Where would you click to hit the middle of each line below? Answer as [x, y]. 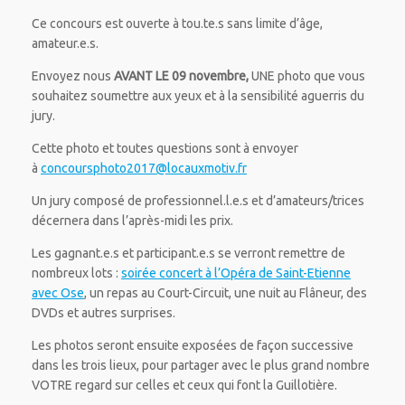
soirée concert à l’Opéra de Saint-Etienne [236, 273]
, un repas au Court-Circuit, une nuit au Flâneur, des [226, 293]
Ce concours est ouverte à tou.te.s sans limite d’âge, [177, 24]
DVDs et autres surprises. [104, 313]
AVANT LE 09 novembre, [183, 76]
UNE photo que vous [308, 76]
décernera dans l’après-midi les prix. [132, 221]
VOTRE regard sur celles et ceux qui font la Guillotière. [184, 386]
